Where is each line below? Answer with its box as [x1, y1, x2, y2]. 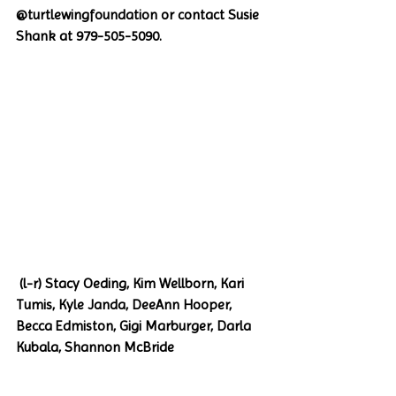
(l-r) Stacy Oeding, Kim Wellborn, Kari [16, 275, 247, 293]
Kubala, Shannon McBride [16, 339, 174, 356]
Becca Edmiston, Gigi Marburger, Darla [16, 317, 255, 335]
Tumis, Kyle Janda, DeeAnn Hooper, [16, 296, 235, 314]
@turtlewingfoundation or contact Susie [16, 6, 263, 23]
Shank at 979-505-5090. [16, 27, 165, 44]
